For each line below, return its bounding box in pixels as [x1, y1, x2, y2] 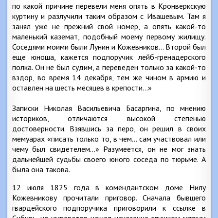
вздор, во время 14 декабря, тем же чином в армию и [12, 73, 206, 82]
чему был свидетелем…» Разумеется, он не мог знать [12, 144, 206, 154]
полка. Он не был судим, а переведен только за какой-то [12, 62, 206, 72]
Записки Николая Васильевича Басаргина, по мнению [12, 103, 206, 113]
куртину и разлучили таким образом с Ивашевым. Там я [12, 11, 206, 21]
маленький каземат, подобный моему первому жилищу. [12, 32, 206, 41]
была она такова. [12, 164, 70, 174]
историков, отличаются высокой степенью [12, 113, 206, 123]
